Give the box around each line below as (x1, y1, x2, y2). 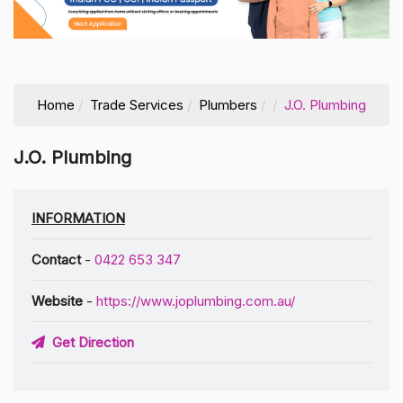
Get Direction (45, 333, 134, 351)
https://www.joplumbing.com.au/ (96, 291, 295, 309)
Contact (31, 250, 81, 268)
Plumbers (199, 95, 257, 113)
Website (31, 291, 83, 309)
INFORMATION (31, 209, 125, 227)
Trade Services (90, 95, 184, 113)
